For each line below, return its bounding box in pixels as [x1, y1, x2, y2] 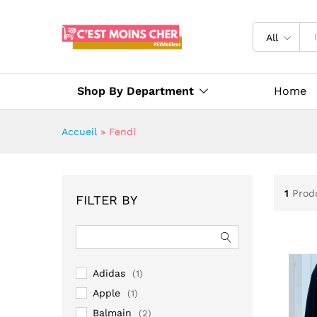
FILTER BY [76, 192, 137, 208]
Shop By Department [77, 84, 194, 98]
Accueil [62, 126, 97, 138]
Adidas [93, 267, 125, 279]
